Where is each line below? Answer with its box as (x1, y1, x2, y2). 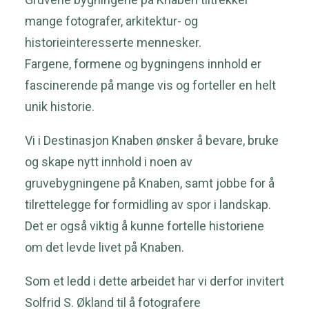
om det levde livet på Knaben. (25, 239, 184, 255)
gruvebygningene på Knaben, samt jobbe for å (25, 175, 275, 190)
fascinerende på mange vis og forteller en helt (25, 77, 276, 92)
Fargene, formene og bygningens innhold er (25, 56, 261, 71)
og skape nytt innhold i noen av (25, 154, 192, 169)
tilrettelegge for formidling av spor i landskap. (25, 197, 271, 212)
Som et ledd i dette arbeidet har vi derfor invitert (25, 273, 284, 288)
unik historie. (25, 99, 94, 114)
